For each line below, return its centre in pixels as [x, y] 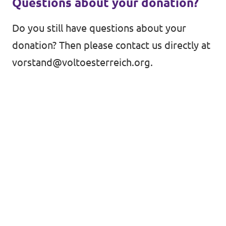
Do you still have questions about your [99, 28]
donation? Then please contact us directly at [111, 45]
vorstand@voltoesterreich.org [81, 62]
